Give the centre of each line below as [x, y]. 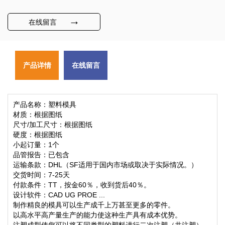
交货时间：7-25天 [41, 175]
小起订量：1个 [36, 145]
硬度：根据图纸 [38, 135]
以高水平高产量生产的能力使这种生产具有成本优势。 [97, 215]
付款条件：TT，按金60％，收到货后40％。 [82, 185]
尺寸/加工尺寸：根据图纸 [53, 125]
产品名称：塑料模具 [45, 104]
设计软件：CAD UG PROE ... [59, 195]
